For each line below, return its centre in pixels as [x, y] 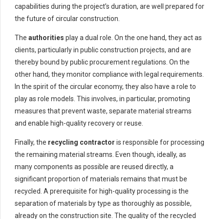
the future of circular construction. [67, 19]
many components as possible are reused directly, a [94, 167]
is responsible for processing [160, 142]
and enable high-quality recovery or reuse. [79, 123]
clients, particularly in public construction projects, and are [103, 50]
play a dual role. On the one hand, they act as [133, 38]
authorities [45, 38]
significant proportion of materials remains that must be [101, 179]
